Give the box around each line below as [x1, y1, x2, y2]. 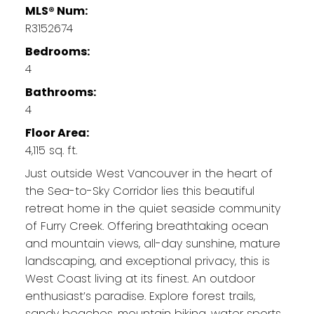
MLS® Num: [25, 3, 88, 20]
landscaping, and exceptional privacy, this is [25, 253, 270, 270]
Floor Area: [25, 125, 89, 142]
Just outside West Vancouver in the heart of [25, 165, 273, 182]
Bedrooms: [25, 43, 90, 60]
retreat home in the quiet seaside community [25, 200, 280, 217]
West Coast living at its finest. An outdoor [25, 271, 255, 287]
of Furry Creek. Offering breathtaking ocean [25, 218, 268, 235]
